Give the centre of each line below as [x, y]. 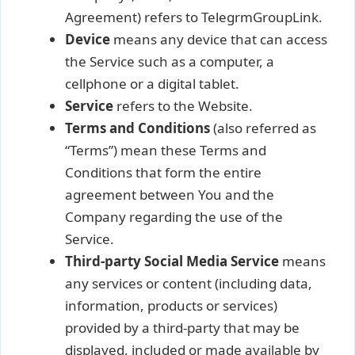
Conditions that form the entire [163, 172]
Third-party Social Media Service [172, 261]
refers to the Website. [183, 105]
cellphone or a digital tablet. [152, 83]
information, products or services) [171, 305]
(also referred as [263, 128]
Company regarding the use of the [174, 216]
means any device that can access [219, 39]
